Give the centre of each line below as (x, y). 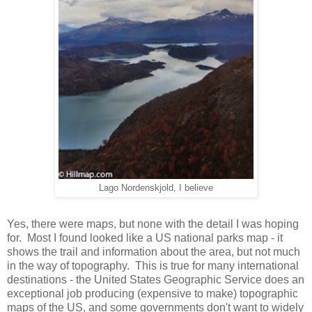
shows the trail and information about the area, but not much (154, 252)
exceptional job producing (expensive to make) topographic (153, 294)
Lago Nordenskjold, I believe (156, 188)
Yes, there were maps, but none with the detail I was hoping (153, 224)
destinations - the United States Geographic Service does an (156, 280)
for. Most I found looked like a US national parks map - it (145, 238)
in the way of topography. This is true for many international (153, 266)
